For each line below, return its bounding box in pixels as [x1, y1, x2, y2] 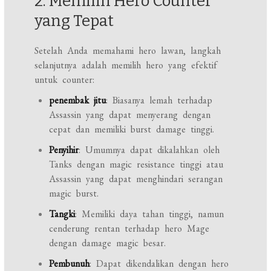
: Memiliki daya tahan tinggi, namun [75, 207, 224, 221]
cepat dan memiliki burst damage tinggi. [49, 123, 215, 136]
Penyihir [49, 143, 79, 157]
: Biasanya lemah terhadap [106, 94, 213, 107]
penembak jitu [49, 94, 106, 107]
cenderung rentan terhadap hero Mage [49, 222, 210, 235]
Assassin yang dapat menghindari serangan [49, 172, 223, 186]
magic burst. [49, 187, 99, 200]
